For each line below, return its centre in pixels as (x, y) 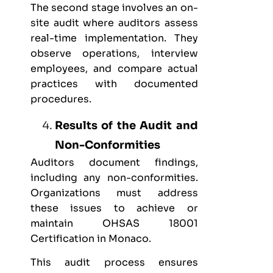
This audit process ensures (114, 263)
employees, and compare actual (114, 69)
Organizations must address (114, 193)
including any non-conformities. (114, 177)
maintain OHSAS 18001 (114, 223)
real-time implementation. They (114, 38)
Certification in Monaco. (91, 238)
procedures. (61, 99)
